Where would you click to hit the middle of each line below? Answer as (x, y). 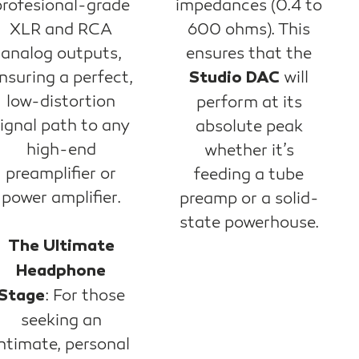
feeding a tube (249, 175)
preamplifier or (61, 174)
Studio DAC (235, 79)
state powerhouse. (249, 223)
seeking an (61, 321)
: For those (85, 296)
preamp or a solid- (249, 199)
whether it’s (249, 151)
